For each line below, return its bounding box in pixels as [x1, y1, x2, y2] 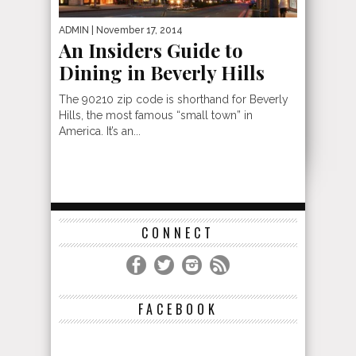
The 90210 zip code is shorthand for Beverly [59, 92, 288, 106]
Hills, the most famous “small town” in [59, 108, 253, 122]
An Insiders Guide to [59, 37, 243, 63]
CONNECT [141, 222, 215, 242]
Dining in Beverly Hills [59, 59, 265, 85]
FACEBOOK [137, 299, 219, 319]
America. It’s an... [59, 124, 141, 137]
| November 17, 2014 [89, 24, 183, 36]
